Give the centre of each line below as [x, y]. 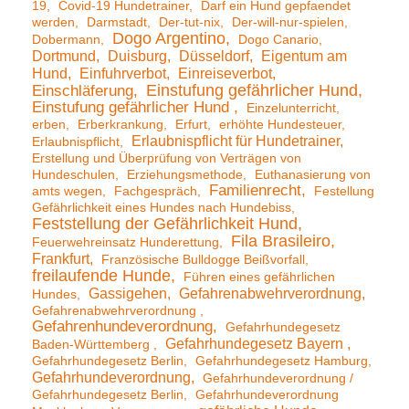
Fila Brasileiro [281, 241]
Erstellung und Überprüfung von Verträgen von [167, 158]
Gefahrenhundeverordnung [122, 327]
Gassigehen [128, 294]
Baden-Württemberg [93, 345]
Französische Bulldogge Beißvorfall [203, 260]
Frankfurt [61, 259]
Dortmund [64, 56]
